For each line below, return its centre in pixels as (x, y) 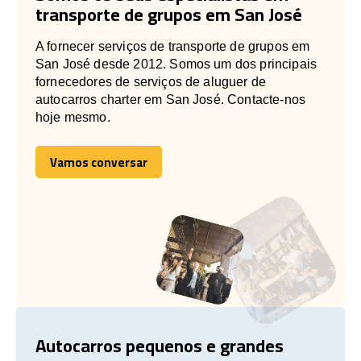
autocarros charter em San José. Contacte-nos (171, 99)
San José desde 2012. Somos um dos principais (176, 64)
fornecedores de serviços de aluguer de (151, 81)
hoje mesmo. (73, 117)
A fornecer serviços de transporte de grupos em (173, 46)
